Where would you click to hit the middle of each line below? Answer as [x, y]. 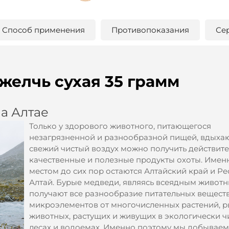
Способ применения [43, 30]
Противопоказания [150, 30]
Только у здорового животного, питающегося [120, 126]
